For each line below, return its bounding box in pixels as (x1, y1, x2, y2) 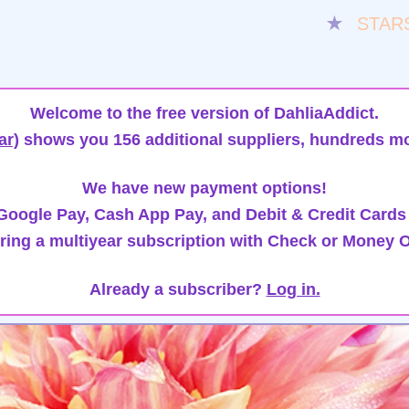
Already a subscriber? (89, 280, 267, 299)
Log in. (266, 280, 320, 299)
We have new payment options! (82, 179, 327, 197)
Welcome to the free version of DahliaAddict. (30, 104, 379, 122)
